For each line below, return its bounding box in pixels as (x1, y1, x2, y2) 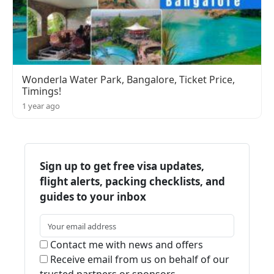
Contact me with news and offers (48, 238, 203, 252)
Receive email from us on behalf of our (48, 253, 229, 267)
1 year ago (22, 100, 60, 112)
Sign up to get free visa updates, (40, 159, 204, 174)
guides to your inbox (40, 190, 146, 204)
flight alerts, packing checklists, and (40, 174, 225, 189)
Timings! (22, 84, 61, 98)
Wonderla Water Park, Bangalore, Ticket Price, (22, 73, 235, 87)
